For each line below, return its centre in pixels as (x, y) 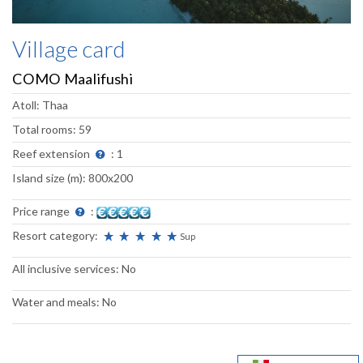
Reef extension (52, 154)
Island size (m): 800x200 (73, 178)
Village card (69, 49)
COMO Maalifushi (73, 79)
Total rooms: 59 (52, 130)
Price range (42, 211)
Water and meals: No (64, 302)
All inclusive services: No (74, 269)
